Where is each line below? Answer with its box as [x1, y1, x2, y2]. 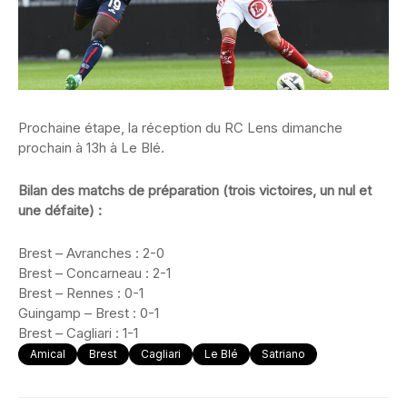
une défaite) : [18, 201, 102, 219]
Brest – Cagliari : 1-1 [18, 323, 138, 342]
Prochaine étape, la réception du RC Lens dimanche [18, 118, 342, 136]
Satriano [262, 346, 305, 361]
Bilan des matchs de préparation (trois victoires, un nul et [18, 181, 372, 199]
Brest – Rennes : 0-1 [18, 283, 144, 302]
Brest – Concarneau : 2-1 [18, 263, 171, 282]
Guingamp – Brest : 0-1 [18, 303, 159, 322]
